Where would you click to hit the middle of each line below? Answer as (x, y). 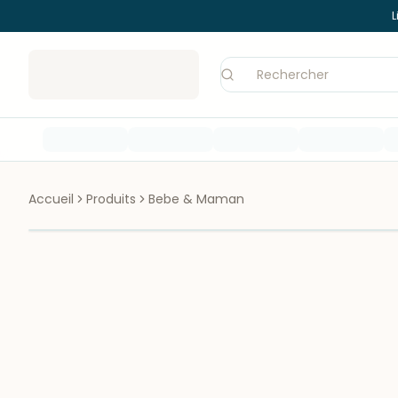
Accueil (51, 199)
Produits (111, 199)
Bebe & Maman (196, 199)
